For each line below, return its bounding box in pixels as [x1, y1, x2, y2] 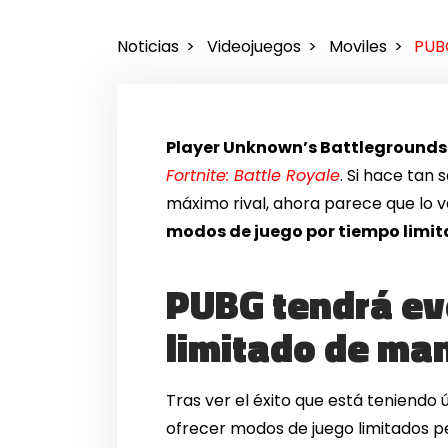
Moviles [328, 35, 387, 59]
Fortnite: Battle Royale [166, 163, 341, 187]
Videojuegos [206, 35, 301, 59]
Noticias [117, 35, 179, 59]
